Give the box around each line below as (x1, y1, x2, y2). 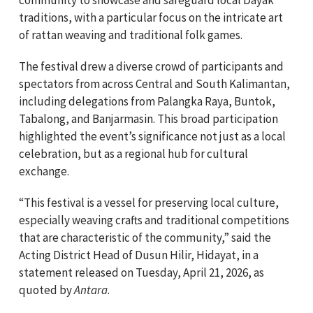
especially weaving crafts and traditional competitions (19, 212, 289, 228)
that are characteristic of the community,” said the (19, 229, 271, 245)
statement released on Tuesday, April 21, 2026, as (19, 264, 264, 280)
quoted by (19, 282, 74, 298)
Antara (74, 282, 108, 298)
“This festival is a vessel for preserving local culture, (19, 194, 279, 210)
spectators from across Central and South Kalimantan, (19, 75, 290, 92)
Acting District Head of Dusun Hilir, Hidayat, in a (19, 247, 259, 263)
